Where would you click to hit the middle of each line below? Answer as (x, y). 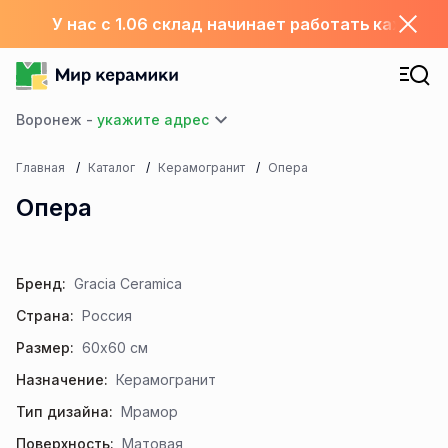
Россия (106, 315)
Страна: (45, 315)
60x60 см (114, 347)
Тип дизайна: (64, 411)
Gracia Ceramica (127, 283)
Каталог (111, 167)
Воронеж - (56, 119)
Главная (40, 167)
